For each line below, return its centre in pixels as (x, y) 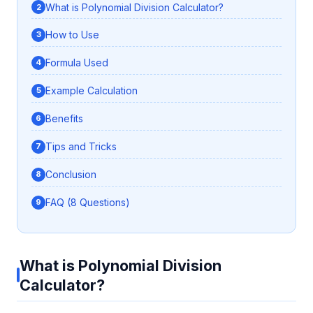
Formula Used (77, 63)
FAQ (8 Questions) (88, 203)
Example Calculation (92, 91)
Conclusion (71, 175)
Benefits (64, 119)
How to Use (72, 35)
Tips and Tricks (81, 147)
